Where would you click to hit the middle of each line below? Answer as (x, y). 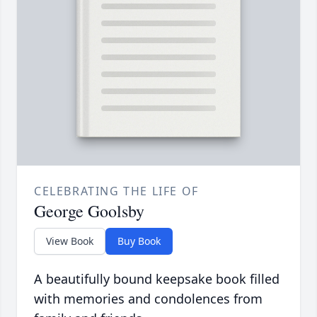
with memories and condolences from (148, 299)
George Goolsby (89, 211)
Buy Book (139, 241)
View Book (70, 241)
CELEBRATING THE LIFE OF (116, 191)
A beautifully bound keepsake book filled (157, 279)
